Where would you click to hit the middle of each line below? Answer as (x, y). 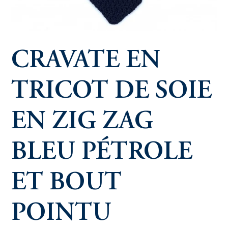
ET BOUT (66, 183)
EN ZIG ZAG (82, 122)
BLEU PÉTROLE (102, 153)
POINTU (61, 214)
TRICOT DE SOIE (111, 92)
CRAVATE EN (86, 61)
